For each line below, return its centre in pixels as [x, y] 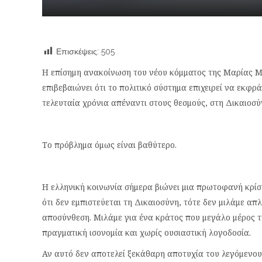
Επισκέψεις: [77, 51]
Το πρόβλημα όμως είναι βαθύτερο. [109, 145]
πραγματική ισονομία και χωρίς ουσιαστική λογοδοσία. [146, 232]
